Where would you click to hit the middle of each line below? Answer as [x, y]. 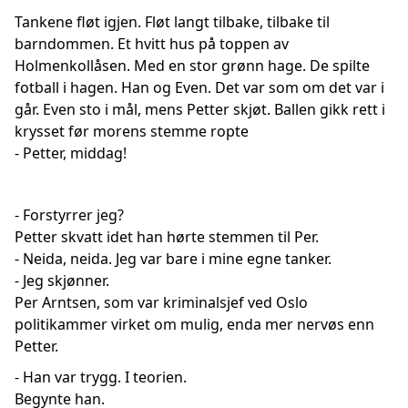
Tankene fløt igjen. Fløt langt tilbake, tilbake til [172, 22]
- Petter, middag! [71, 153]
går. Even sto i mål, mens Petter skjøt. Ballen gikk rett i [200, 109]
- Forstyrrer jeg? [69, 215]
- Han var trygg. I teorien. [101, 377]
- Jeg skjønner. [62, 280]
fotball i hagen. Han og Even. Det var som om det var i [199, 87]
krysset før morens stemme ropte [132, 131]
